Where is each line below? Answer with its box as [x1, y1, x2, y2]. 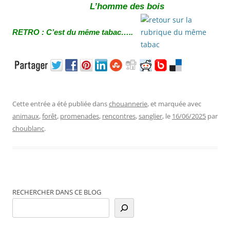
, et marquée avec [147, 99, 201, 108]
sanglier [139, 111, 162, 121]
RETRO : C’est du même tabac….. [12, 28, 133, 36]
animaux [12, 111, 39, 121]
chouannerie [109, 99, 147, 108]
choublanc [12, 123, 44, 133]
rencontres [102, 111, 136, 121]
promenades [60, 111, 99, 121]
